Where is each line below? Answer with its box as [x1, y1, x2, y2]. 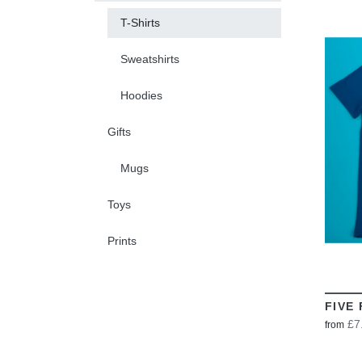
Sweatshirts [120, 52, 179, 65]
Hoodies [120, 88, 162, 102]
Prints [107, 234, 137, 247]
